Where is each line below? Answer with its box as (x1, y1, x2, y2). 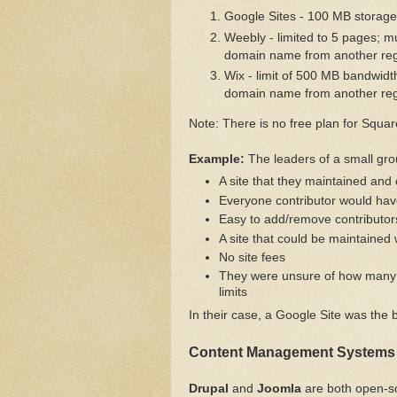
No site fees (218, 250, 285, 264)
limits (218, 285, 247, 300)
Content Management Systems (189, 345, 395, 361)
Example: (189, 152, 245, 166)
